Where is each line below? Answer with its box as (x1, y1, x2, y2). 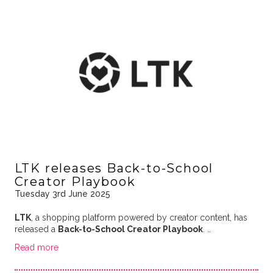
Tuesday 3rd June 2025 (14, 189, 110, 199)
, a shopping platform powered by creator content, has (30, 213, 247, 223)
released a (14, 224, 58, 235)
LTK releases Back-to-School (14, 161, 214, 176)
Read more (14, 243, 58, 253)
